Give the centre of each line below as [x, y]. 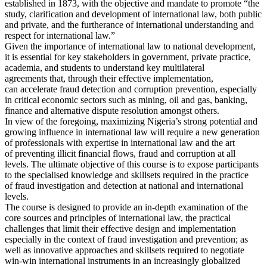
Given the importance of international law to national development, [130, 46]
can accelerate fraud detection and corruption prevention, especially [131, 89]
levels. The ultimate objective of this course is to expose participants [132, 164]
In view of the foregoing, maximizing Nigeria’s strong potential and [131, 121]
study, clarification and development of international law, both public [133, 14]
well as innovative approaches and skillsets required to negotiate [125, 250]
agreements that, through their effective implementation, [109, 78]
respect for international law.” [61, 35]
